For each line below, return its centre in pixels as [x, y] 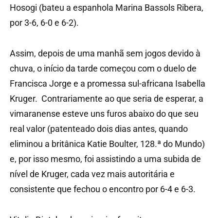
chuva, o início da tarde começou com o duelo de [103, 68]
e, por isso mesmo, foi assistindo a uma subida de [105, 159]
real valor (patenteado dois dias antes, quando [99, 128]
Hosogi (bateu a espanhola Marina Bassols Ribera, [107, 7]
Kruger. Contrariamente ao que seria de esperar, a [107, 98]
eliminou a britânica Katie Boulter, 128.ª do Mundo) [107, 144]
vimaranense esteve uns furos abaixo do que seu [104, 113]
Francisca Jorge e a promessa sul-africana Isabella [108, 83]
